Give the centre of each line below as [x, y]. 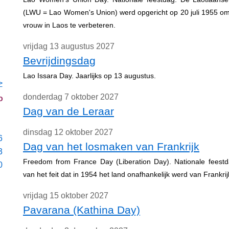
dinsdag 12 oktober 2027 [68, 132]
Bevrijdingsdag [59, 61]
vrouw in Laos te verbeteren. [69, 25]
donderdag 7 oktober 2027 [71, 97]
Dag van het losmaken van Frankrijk [111, 146]
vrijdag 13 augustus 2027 [69, 46]
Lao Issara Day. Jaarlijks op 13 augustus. [89, 76]
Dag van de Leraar [68, 111]
